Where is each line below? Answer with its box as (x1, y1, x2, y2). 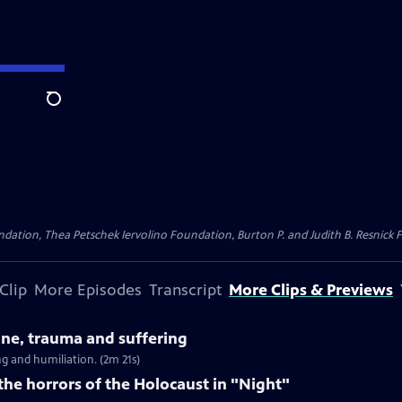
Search (46, 100, 90, 118)
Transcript (149, 280, 222, 300)
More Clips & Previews (229, 280, 393, 300)
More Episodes (34, 280, 142, 300)
